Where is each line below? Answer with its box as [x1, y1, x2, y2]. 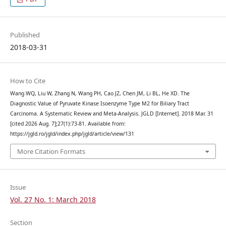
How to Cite [10, 76, 45, 85]
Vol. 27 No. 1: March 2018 [10, 195, 96, 205]
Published [10, 30, 40, 39]
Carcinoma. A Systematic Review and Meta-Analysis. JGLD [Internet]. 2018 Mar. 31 [10, 109, 213, 117]
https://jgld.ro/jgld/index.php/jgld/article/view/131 [10, 130, 134, 137]
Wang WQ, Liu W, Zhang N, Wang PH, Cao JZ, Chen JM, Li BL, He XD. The [10, 89, 190, 97]
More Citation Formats [17, 147, 85, 156]
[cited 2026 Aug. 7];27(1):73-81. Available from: [10, 120, 126, 127]
